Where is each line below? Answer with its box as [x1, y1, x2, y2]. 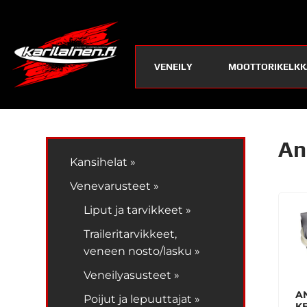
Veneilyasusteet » [84, 268, 180, 282]
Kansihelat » [70, 155, 136, 169]
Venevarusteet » [70, 179, 160, 193]
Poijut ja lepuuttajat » [84, 292, 201, 306]
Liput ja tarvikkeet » [84, 203, 192, 217]
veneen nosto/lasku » [84, 244, 201, 258]
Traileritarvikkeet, [84, 227, 177, 241]
